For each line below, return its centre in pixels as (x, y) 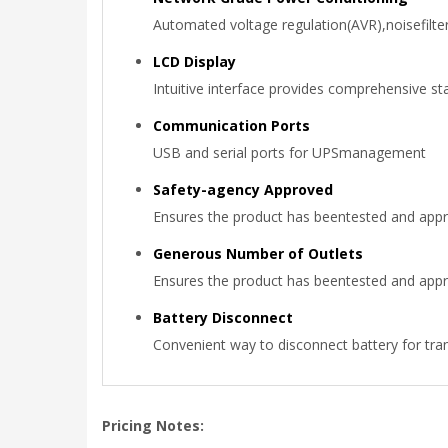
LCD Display (194, 61)
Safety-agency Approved (243, 189)
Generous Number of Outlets (258, 253)
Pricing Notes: (153, 425)
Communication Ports (231, 125)
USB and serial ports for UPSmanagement (289, 152)
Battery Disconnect (223, 317)
